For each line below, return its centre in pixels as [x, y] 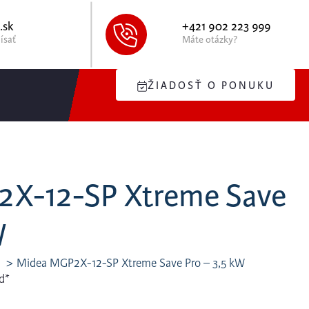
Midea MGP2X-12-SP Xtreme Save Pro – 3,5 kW [131, 263]
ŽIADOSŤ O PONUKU [211, 86]
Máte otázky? [210, 40]
